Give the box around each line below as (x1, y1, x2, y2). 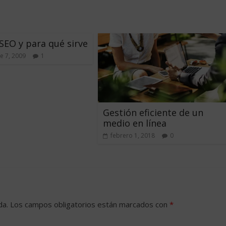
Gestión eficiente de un (103, 106, 203, 119)
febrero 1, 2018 (110, 131, 155, 140)
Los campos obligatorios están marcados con (10, 199, 169, 209)
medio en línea (103, 117, 166, 129)
